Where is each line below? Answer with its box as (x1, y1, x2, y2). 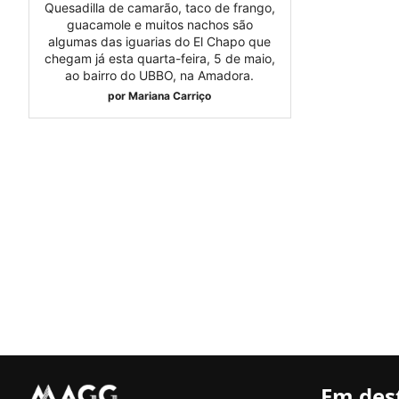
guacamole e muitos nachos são (66, 17, 253, 33)
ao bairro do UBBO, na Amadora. (65, 68, 255, 84)
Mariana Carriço (128, 89, 212, 103)
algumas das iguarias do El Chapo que (48, 34, 272, 50)
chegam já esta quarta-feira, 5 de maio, (44, 51, 275, 67)
